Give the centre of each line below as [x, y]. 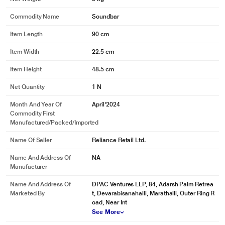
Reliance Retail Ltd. [119, 140]
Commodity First [33, 114]
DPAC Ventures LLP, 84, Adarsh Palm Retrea [153, 184]
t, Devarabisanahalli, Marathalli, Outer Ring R [153, 193]
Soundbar [105, 17]
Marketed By [28, 193]
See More [106, 212]
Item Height [26, 69]
